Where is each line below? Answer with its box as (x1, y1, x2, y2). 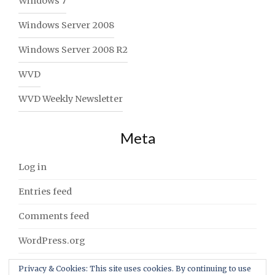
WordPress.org (18, 235, 85, 247)
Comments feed (18, 211, 89, 222)
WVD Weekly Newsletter (18, 93, 123, 105)
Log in (18, 161, 47, 173)
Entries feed (18, 186, 72, 198)
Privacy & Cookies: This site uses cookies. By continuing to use (18, 263, 252, 273)
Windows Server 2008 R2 (18, 44, 128, 56)
